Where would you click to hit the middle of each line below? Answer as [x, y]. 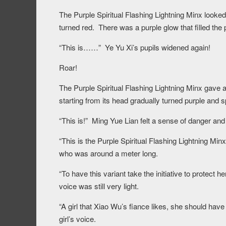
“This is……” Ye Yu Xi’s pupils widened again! [135, 47]
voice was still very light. [99, 186]
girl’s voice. [77, 219]
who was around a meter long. [108, 153]
